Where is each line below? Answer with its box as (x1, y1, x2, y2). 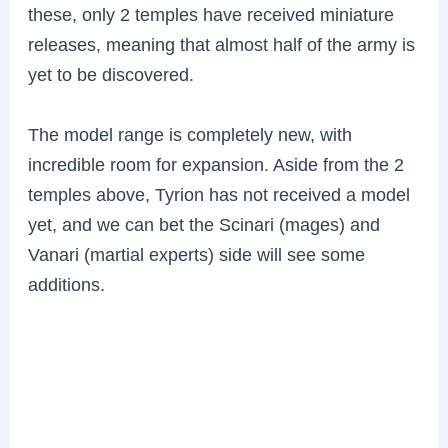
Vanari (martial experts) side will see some (28, 243, 366, 265)
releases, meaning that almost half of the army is (28, 33, 416, 55)
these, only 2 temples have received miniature (28, 3, 395, 25)
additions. (28, 273, 106, 295)
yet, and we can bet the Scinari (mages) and (28, 213, 381, 235)
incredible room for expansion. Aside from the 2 (28, 153, 405, 175)
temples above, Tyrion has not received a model (28, 183, 411, 205)
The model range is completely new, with (28, 123, 353, 145)
